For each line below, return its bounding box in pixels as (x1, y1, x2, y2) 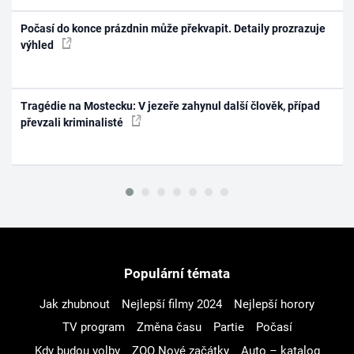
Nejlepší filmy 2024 (122, 296, 222, 311)
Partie (213, 320, 244, 334)
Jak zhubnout (40, 296, 110, 311)
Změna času (136, 320, 201, 334)
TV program (62, 320, 125, 334)
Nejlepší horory (234, 296, 314, 311)
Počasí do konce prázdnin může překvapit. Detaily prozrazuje (21, 22, 326, 36)
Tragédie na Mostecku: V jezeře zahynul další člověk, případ (21, 99, 321, 112)
